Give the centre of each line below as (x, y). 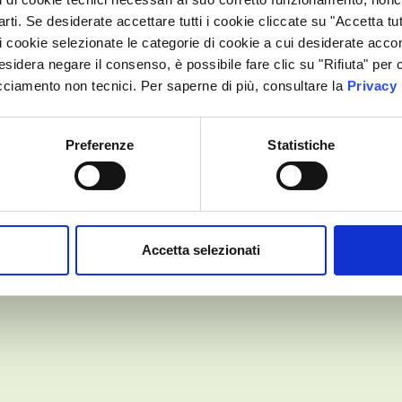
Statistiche (301, 144)
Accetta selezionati (201, 249)
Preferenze (100, 144)
